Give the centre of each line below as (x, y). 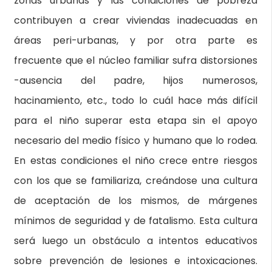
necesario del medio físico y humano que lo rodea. (136, 141)
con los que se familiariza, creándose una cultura (136, 181)
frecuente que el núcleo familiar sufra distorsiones (136, 60)
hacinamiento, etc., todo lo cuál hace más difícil (136, 100)
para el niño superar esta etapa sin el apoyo (136, 121)
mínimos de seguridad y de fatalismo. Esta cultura (136, 221)
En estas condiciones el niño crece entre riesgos (136, 161)
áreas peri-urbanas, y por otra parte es (136, 40)
